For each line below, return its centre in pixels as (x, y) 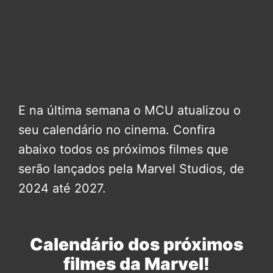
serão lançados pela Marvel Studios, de (131, 168)
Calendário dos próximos (136, 244)
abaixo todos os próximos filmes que (123, 149)
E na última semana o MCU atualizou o (129, 110)
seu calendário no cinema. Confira (117, 129)
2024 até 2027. (62, 188)
